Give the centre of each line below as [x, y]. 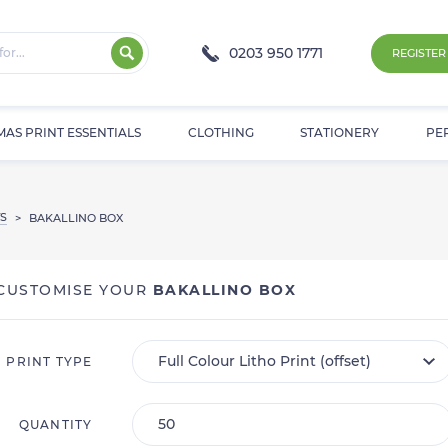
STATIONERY [339, 133]
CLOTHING [220, 133]
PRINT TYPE [49, 362]
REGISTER [419, 52]
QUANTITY [55, 425]
